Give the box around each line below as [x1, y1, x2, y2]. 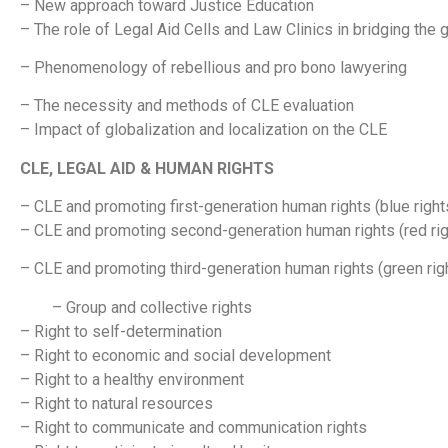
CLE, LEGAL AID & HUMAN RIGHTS [20, 158, 274, 178]
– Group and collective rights [20, 297, 252, 317]
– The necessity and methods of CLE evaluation [20, 96, 354, 116]
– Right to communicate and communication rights [20, 417, 367, 437]
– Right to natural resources [20, 393, 213, 413]
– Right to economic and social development [20, 345, 331, 365]
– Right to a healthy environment [20, 369, 244, 389]
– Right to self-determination [20, 321, 222, 341]
